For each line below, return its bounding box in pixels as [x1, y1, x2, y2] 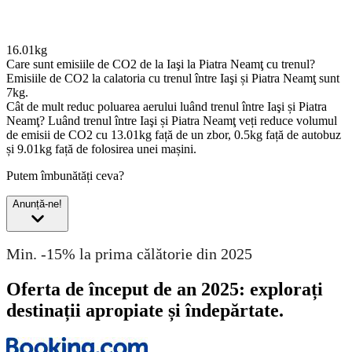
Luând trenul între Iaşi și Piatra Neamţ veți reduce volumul [48, 114, 337, 128]
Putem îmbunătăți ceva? [6, 169, 124, 183]
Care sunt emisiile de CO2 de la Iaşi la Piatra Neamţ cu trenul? [6, 57, 315, 71]
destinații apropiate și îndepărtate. [6, 299, 284, 321]
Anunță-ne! [13, 198, 62, 211]
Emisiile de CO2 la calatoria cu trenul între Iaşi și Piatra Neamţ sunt [6, 71, 339, 86]
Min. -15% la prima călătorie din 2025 [6, 245, 252, 263]
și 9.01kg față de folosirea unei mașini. [6, 142, 196, 156]
